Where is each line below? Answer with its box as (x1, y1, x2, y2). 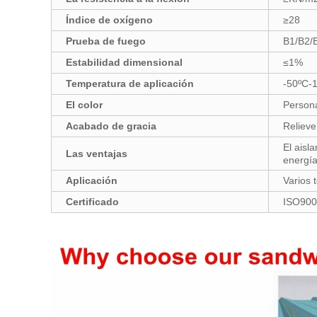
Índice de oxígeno (66, 14, 153, 25)
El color (66, 99, 103, 110)
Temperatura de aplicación (66, 78, 194, 89)
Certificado (66, 196, 119, 207)
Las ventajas (66, 148, 127, 159)
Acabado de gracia (66, 120, 156, 132)
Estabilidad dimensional (66, 57, 183, 68)
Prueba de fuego (66, 35, 146, 47)
